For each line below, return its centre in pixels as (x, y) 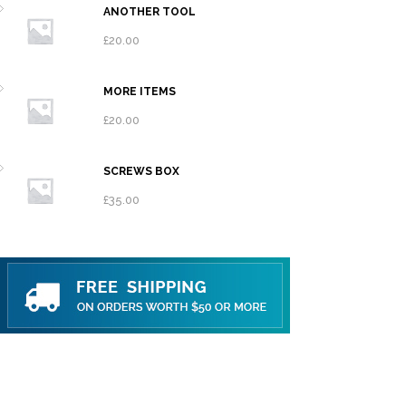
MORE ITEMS (140, 92)
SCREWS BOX (141, 171)
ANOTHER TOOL (150, 12)
